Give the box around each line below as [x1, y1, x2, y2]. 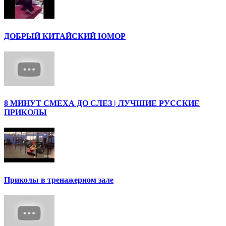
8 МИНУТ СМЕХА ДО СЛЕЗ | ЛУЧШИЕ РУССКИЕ [4, 99, 200, 108]
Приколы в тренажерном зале [4, 175, 114, 184]
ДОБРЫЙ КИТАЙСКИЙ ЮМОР [4, 31, 126, 40]
